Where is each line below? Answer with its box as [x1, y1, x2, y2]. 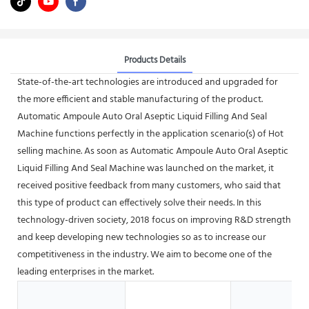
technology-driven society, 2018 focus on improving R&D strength [17, 212, 291, 228]
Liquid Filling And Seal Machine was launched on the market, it [17, 160, 274, 177]
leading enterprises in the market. [17, 263, 154, 280]
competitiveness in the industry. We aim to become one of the [17, 246, 272, 263]
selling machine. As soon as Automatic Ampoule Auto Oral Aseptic [17, 143, 288, 159]
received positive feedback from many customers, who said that [17, 177, 281, 194]
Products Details [123, 52, 186, 68]
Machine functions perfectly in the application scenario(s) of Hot [17, 126, 283, 142]
